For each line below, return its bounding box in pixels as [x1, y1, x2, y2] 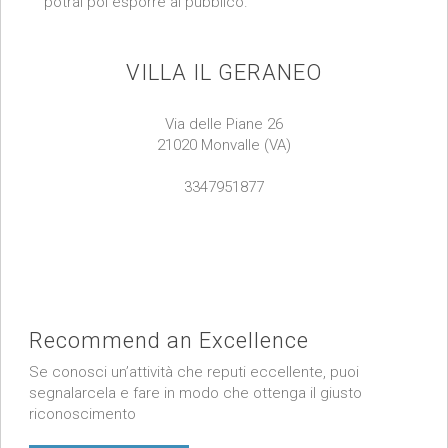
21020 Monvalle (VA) [156, 136, 291, 154]
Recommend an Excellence [29, 328, 310, 353]
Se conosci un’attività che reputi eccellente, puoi [29, 363, 360, 381]
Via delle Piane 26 [164, 115, 283, 133]
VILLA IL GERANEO [125, 60, 322, 85]
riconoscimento [29, 405, 137, 423]
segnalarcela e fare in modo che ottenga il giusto [29, 384, 363, 402]
